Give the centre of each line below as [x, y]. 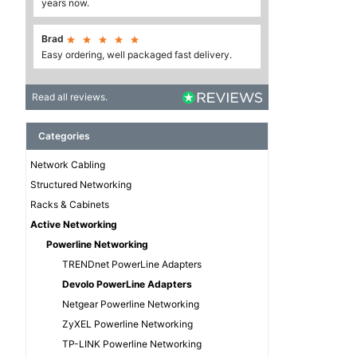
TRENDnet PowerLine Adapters [132, 265]
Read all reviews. [70, 97]
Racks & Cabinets [70, 205]
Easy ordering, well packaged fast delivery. [137, 55]
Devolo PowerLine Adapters [127, 284]
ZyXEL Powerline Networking [127, 324]
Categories [64, 136]
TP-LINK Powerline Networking [132, 344]
